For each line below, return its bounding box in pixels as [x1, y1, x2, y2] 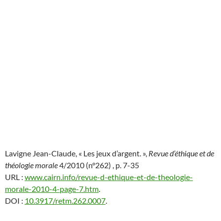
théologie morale [5, 160, 58, 170]
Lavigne [5, 148, 31, 158]
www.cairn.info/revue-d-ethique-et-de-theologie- [25, 172, 193, 182]
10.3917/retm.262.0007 [25, 196, 106, 205]
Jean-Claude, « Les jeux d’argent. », [31, 148, 148, 158]
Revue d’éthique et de [148, 148, 214, 158]
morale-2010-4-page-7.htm [5, 184, 99, 193]
